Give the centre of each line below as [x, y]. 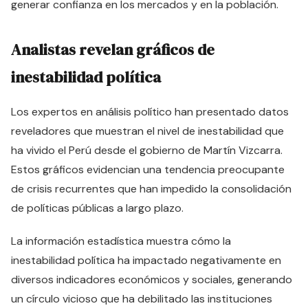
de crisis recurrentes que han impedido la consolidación [151, 189]
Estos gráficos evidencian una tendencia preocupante [148, 169]
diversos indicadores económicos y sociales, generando [152, 279]
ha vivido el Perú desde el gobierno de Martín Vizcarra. [147, 150]
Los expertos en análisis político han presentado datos [150, 112]
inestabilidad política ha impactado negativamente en [146, 260]
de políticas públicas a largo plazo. [97, 208]
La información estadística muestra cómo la [121, 241]
